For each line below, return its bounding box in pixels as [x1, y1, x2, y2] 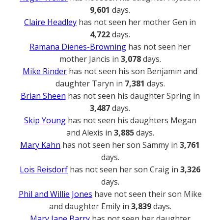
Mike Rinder [23, 66, 67, 77]
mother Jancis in [59, 54, 121, 65]
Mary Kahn [20, 139, 60, 151]
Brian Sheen [20, 90, 66, 102]
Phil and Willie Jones [18, 189, 92, 200]
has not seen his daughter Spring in [65, 90, 200, 102]
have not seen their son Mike [92, 189, 202, 200]
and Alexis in [66, 127, 114, 138]
